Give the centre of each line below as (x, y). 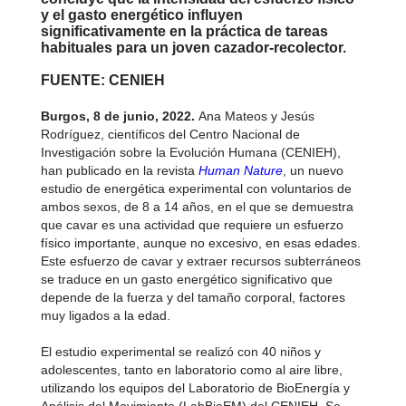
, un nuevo (313, 170)
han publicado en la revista (119, 170)
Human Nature (240, 170)
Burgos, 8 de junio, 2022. (119, 116)
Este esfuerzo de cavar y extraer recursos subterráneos (200, 261)
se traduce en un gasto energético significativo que (186, 279)
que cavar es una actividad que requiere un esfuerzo (192, 225)
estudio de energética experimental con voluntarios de (196, 188)
